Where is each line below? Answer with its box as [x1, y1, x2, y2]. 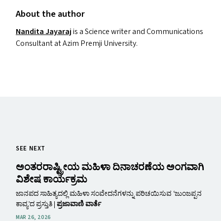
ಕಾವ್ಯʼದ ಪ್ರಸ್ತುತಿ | [16, 199, 57, 209]
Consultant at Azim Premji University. [16, 38, 138, 49]
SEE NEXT [16, 144, 46, 153]
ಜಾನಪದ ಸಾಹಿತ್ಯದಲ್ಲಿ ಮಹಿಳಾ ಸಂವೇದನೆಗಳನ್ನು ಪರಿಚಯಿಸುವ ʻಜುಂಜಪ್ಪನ [16, 189, 202, 199]
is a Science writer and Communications [73, 26, 203, 37]
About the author [16, 7, 85, 20]
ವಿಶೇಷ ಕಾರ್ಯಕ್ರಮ [16, 173, 87, 186]
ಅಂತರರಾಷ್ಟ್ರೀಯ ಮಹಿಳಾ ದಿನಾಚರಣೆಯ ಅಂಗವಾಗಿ [16, 160, 204, 174]
